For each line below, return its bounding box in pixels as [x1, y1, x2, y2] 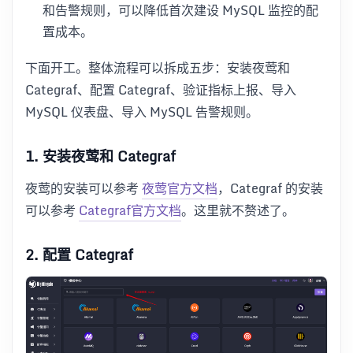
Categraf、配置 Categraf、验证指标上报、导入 [25, 79, 296, 100]
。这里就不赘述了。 [181, 200, 295, 221]
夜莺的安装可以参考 [25, 178, 142, 199]
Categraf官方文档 [79, 200, 181, 221]
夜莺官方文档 [142, 178, 217, 199]
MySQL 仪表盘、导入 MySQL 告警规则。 [25, 101, 258, 122]
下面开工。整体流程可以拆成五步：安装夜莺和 [25, 57, 290, 78]
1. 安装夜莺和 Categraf [25, 143, 176, 168]
